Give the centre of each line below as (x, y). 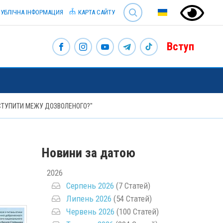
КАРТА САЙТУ (96, 12)
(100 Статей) (136, 211)
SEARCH (129, 5)
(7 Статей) (132, 185)
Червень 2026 (90, 211)
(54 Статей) (131, 198)
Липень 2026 (89, 198)
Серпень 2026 (90, 185)
